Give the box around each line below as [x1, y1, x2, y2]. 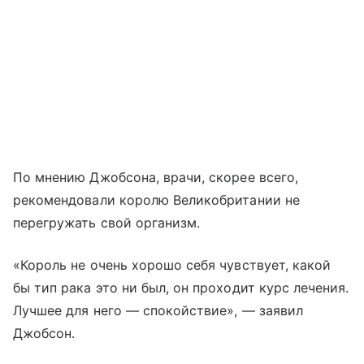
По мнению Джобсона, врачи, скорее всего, [13, 168, 298, 185]
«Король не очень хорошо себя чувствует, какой [13, 256, 331, 273]
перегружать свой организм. [13, 214, 201, 231]
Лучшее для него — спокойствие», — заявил [13, 301, 303, 318]
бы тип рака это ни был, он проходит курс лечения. [13, 279, 349, 296]
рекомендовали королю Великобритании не [13, 191, 300, 208]
